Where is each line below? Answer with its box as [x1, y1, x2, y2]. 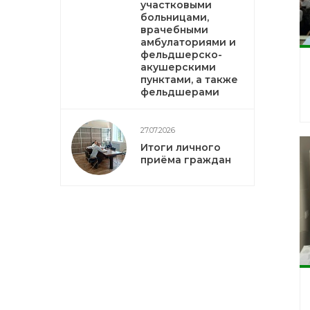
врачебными [140, 24, 208, 36]
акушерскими [140, 61, 216, 73]
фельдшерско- [140, 48, 222, 61]
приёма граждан [140, 154, 231, 166]
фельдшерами [140, 86, 219, 98]
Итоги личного [140, 141, 221, 154]
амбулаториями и [140, 36, 236, 48]
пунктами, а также [140, 73, 238, 86]
